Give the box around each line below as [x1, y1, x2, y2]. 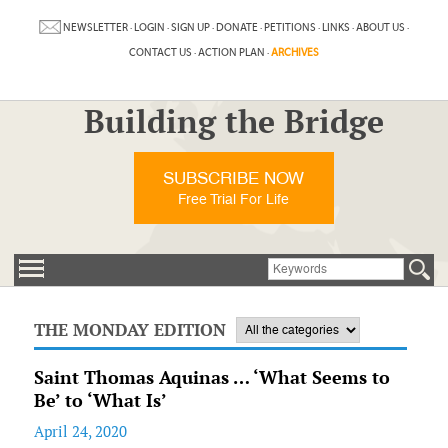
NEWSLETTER [62, 20, 128, 34]
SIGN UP [170, 20, 210, 34]
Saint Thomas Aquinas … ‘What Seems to [33, 366, 390, 389]
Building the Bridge [83, 100, 384, 142]
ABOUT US [355, 20, 405, 34]
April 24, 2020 [33, 422, 127, 441]
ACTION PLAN [197, 46, 265, 59]
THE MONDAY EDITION [33, 319, 226, 341]
